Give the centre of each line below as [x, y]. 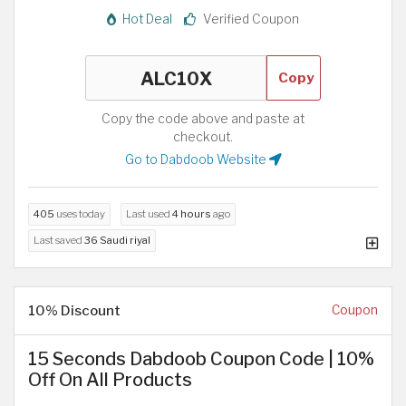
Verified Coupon [250, 19]
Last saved [59, 241]
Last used [149, 214]
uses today [80, 214]
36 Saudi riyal [117, 241]
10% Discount [74, 311]
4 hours [192, 214]
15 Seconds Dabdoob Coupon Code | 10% [201, 359]
